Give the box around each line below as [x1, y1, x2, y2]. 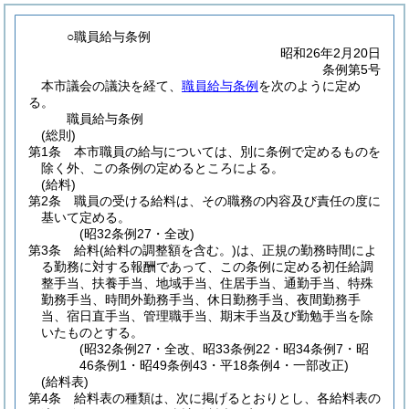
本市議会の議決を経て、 [41, 79, 182, 93]
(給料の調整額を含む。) [100, 243, 236, 257]
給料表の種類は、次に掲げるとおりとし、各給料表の [74, 391, 381, 405]
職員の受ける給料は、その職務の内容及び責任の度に [74, 194, 381, 208]
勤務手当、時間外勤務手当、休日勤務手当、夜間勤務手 [41, 292, 361, 307]
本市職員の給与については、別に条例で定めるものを [74, 144, 381, 159]
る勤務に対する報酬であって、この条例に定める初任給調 [41, 259, 373, 274]
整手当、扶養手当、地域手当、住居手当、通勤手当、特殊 [41, 276, 373, 290]
